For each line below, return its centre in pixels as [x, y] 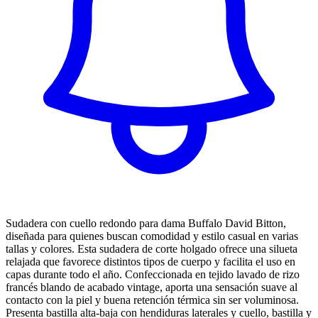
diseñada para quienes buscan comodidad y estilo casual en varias [152, 236]
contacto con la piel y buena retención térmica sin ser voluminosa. [152, 300]
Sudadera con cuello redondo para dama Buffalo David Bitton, [146, 223]
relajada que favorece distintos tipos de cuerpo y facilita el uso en [150, 261]
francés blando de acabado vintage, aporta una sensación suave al [152, 287]
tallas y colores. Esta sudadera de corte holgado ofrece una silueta [152, 248]
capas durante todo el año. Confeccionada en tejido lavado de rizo [153, 274]
